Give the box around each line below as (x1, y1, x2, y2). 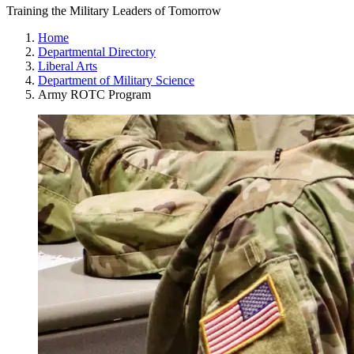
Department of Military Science (38, 73, 194, 87)
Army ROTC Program (38, 87, 151, 101)
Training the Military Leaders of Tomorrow (6, 3, 221, 17)
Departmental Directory (38, 44, 156, 58)
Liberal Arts (38, 58, 97, 73)
